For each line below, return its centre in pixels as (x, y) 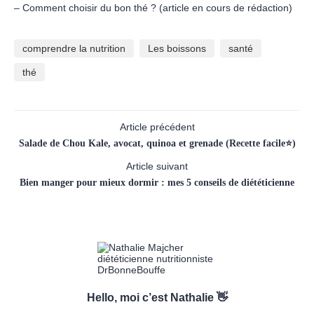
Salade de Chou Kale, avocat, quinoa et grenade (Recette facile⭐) (157, 143)
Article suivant (157, 166)
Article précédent (157, 127)
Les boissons (177, 48)
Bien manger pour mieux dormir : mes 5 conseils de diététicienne (157, 182)
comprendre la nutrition (74, 48)
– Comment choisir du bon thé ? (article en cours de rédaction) (153, 7)
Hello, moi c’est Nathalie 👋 (157, 297)
